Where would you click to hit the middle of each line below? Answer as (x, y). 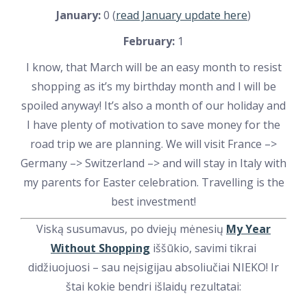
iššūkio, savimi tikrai (203, 248)
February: (149, 41)
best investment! (153, 201)
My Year (248, 229)
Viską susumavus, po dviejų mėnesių (131, 229)
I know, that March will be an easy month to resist (153, 67)
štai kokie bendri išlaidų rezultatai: (153, 286)
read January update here (182, 15)
